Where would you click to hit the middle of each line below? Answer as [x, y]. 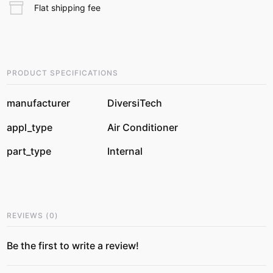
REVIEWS [25, 215]
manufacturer [39, 103]
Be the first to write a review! [73, 246]
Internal [125, 151]
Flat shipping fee [67, 7]
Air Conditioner [143, 127]
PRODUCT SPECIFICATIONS [63, 73]
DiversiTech [135, 103]
